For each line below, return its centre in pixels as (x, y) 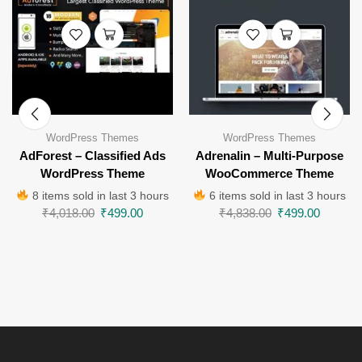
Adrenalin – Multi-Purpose (269, 156)
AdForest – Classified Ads (93, 156)
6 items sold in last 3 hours (276, 195)
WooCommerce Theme (269, 173)
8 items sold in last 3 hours (99, 195)
